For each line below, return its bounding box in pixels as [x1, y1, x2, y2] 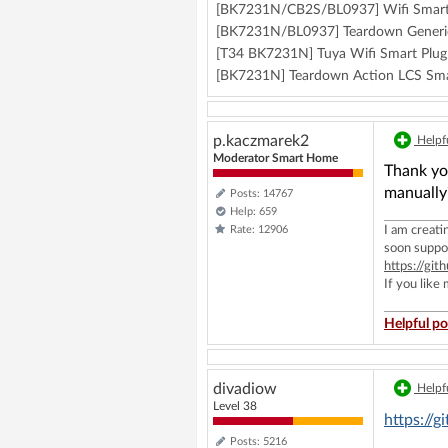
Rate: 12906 [230, 224, 288, 235]
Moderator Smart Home [213, 152, 338, 164]
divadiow [213, 381, 277, 397]
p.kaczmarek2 [213, 133, 309, 149]
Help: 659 [230, 206, 277, 217]
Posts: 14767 [230, 188, 293, 199]
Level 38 [213, 400, 272, 412]
